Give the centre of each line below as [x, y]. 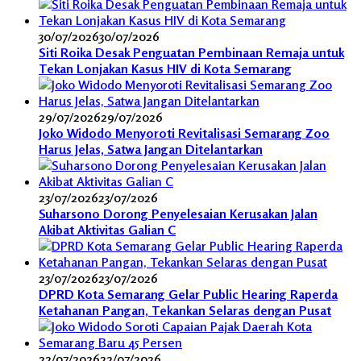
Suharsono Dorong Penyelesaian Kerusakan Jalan [178, 213]
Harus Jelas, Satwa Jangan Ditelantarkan [151, 149]
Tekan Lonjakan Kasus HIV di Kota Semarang [165, 68]
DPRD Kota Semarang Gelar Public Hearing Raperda [188, 294]
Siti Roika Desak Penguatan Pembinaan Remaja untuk [191, 52]
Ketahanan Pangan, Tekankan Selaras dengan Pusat [185, 310]
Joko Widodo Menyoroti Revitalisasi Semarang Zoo [184, 133]
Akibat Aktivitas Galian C [107, 229]
